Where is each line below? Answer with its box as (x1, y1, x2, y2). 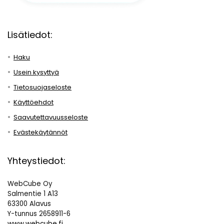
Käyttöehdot (13, 97, 53, 107)
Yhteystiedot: (7, 154, 65, 167)
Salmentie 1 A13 (7, 188, 58, 198)
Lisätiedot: (7, 28, 52, 41)
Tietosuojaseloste (13, 82, 71, 92)
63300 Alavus (7, 198, 51, 208)
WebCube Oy (7, 178, 52, 188)
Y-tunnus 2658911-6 (7, 208, 70, 218)
